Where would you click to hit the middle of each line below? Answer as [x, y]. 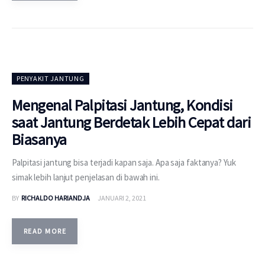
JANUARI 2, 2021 [122, 198]
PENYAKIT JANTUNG [51, 79]
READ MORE [45, 231]
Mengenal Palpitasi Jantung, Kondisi [122, 105]
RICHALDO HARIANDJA [55, 198]
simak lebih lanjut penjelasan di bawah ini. [86, 177]
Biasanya [39, 140]
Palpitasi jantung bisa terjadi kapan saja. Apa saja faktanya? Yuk [124, 163]
